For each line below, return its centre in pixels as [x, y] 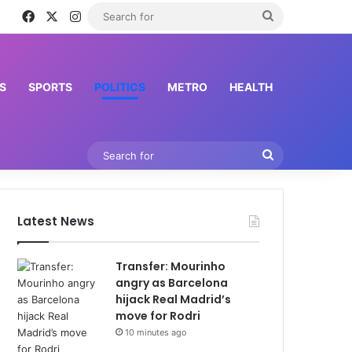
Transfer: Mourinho [171, 266]
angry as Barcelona [172, 283]
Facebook [63, 15]
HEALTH [251, 87]
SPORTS [50, 87]
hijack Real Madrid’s [174, 299]
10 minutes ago [156, 332]
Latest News [56, 221]
